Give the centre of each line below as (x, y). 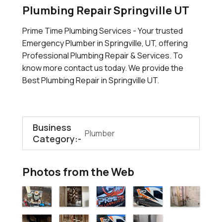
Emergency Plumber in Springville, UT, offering (105, 43)
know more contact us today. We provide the (103, 68)
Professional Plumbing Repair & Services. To (102, 55)
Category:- (57, 139)
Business (52, 127)
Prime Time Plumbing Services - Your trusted (102, 31)
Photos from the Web (78, 172)
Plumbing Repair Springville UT (106, 10)
